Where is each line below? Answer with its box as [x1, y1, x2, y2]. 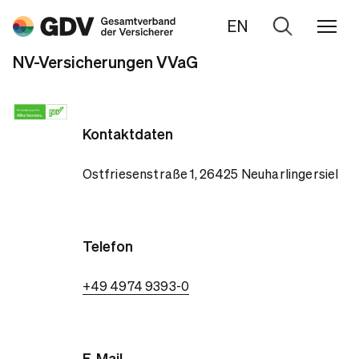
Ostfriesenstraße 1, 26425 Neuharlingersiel [82, 165, 339, 182]
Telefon [82, 236, 133, 255]
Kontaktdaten [82, 124, 173, 143]
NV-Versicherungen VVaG [13, 51, 198, 72]
